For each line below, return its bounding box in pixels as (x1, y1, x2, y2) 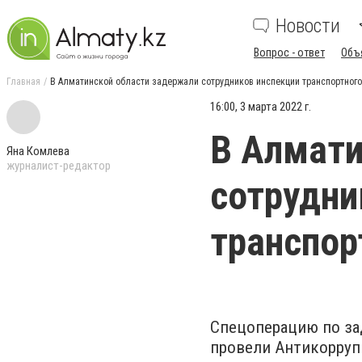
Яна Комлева (6, 144, 69, 158)
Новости (276, 15, 340, 37)
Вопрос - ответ (254, 46, 325, 59)
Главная (6, 76, 40, 87)
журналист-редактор (6, 158, 111, 173)
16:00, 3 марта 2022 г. (210, 99, 311, 114)
